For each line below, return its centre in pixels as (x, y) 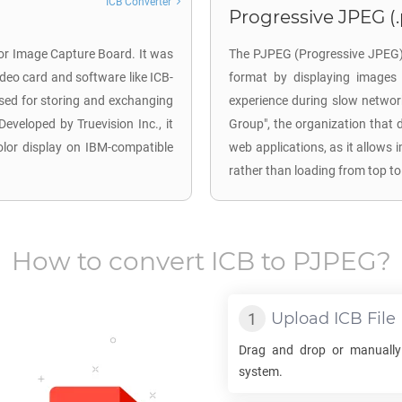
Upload (302, 319)
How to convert (111, 261)
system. (261, 371)
